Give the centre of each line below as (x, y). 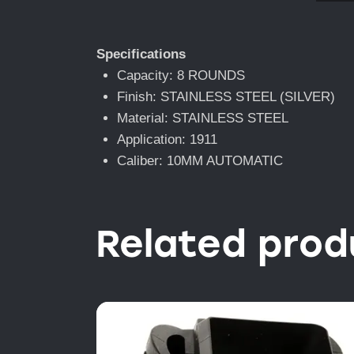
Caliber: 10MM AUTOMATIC (200, 161)
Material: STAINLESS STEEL (202, 119)
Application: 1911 (167, 140)
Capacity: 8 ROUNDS (181, 76)
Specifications (141, 55)
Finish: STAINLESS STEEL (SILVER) (226, 97)
